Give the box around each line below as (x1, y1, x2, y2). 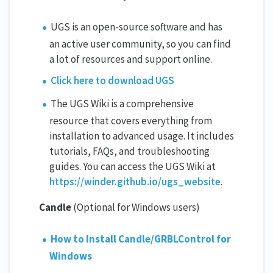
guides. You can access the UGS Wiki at (49, 160, 216, 174)
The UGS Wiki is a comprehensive (51, 97, 194, 111)
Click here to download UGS (51, 74, 175, 88)
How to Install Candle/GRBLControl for (51, 232, 232, 246)
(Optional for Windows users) (71, 200, 200, 214)
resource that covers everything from (49, 114, 212, 128)
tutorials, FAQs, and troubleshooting (49, 144, 210, 158)
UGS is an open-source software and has (51, 20, 223, 34)
